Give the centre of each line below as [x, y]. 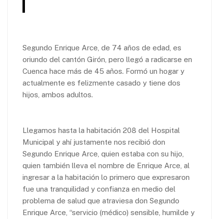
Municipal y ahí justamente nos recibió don [94, 142]
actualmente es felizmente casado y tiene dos [101, 83]
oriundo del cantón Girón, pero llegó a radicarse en [107, 60]
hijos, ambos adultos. [58, 95]
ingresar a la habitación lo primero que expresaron [106, 177]
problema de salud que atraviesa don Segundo [101, 201]
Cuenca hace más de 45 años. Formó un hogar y [103, 71]
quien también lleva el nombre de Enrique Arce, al [106, 166]
